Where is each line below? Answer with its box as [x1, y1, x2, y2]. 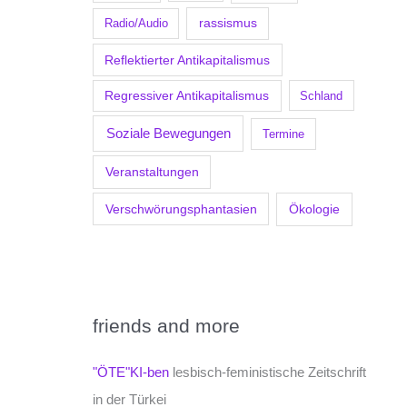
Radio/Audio [104, 16, 168, 31]
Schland [300, 88, 343, 103]
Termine [263, 127, 305, 142]
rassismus [198, 16, 257, 31]
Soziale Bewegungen [105, 125, 231, 142]
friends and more [93, 315, 240, 336]
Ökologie [288, 201, 340, 216]
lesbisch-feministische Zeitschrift [169, 364, 366, 380]
